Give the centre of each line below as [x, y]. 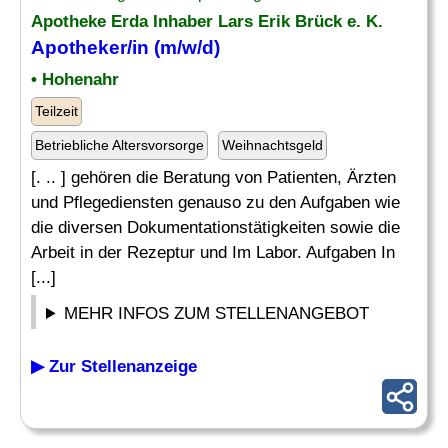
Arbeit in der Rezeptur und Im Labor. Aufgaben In [213, 252]
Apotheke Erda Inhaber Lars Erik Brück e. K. [207, 21]
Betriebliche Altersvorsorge [119, 145]
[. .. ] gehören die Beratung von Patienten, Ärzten [213, 177]
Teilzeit [56, 111]
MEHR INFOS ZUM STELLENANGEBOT [217, 313]
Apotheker [79, 47]
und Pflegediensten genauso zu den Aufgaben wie [215, 202]
